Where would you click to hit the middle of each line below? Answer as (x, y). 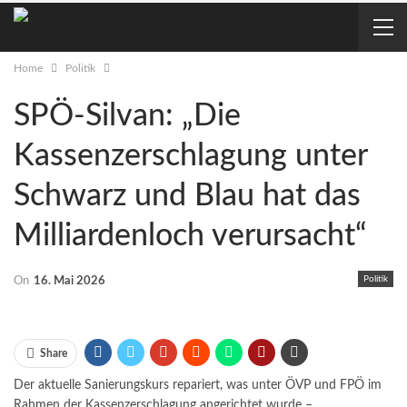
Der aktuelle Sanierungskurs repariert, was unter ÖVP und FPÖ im (198, 386)
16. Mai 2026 (69, 281)
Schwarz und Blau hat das (187, 196)
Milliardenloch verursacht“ (190, 236)
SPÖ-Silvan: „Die (127, 116)
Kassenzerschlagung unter (190, 156)
